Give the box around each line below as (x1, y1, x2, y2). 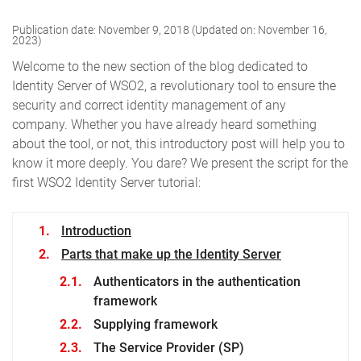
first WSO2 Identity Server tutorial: (12, 175, 201, 191)
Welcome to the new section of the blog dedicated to (12, 59, 308, 75)
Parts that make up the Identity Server (61, 247, 281, 263)
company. (12, 117, 71, 133)
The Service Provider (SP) (93, 340, 244, 356)
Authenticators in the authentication (93, 274, 301, 290)
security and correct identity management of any (12, 98, 286, 114)
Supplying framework (93, 317, 218, 333)
